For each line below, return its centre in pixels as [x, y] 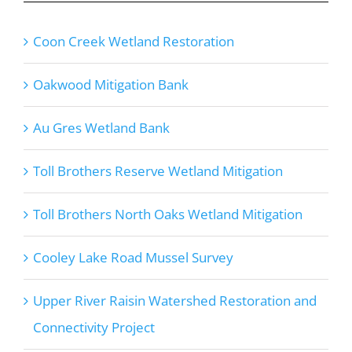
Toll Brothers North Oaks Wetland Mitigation [167, 214]
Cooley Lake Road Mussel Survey [133, 258]
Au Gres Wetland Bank [101, 128]
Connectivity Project [93, 328]
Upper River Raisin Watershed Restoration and [174, 301]
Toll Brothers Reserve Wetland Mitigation [158, 171]
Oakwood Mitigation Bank [110, 85]
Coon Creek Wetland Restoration [133, 42]
